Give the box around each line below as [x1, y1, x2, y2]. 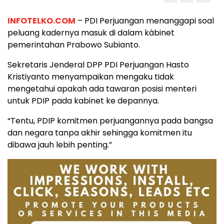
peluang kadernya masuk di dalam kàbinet [7, 27, 174, 39]
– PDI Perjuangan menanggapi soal [75, 15, 214, 27]
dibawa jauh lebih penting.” [7, 139, 112, 151]
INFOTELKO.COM [7, 15, 75, 27]
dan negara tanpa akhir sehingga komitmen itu [7, 127, 192, 139]
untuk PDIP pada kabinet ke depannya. [7, 95, 159, 107]
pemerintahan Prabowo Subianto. [7, 39, 140, 51]
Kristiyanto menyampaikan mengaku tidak [7, 71, 174, 83]
